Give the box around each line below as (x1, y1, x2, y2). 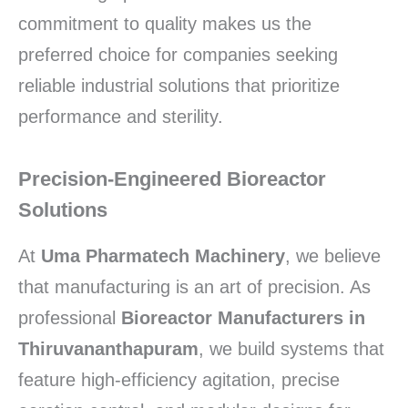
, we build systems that (199, 338, 384, 359)
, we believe (285, 245, 381, 266)
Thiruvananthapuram (18, 338, 199, 359)
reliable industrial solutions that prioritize (18, 76, 340, 97)
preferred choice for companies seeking (18, 45, 338, 66)
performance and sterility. (18, 107, 223, 127)
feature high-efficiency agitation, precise (18, 369, 340, 390)
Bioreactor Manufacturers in (121, 307, 365, 328)
